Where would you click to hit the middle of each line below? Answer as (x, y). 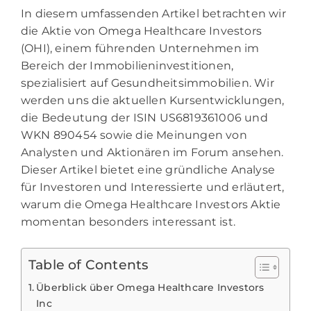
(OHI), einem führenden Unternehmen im (140, 48)
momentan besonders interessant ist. (128, 221)
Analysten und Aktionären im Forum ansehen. (152, 152)
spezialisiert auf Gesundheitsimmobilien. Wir (148, 83)
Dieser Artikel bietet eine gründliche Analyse (148, 169)
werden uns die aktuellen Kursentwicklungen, (153, 100)
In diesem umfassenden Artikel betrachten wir (153, 13)
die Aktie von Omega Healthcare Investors (142, 31)
